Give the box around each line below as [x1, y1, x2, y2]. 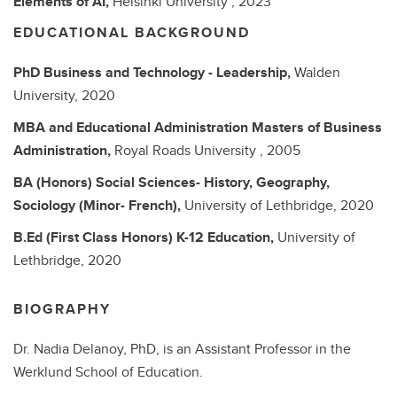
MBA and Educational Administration [13, 117, 252, 137]
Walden [294, 62, 340, 82]
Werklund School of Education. [13, 362, 203, 382]
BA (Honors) [13, 172, 96, 192]
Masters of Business [252, 117, 382, 137]
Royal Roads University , [114, 140, 267, 160]
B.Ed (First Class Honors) [13, 227, 176, 247]
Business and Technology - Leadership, [43, 62, 294, 82]
